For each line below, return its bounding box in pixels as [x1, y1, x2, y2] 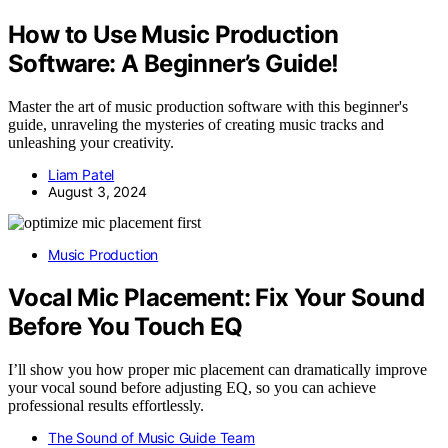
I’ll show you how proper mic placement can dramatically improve [8, 361, 427, 379]
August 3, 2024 [48, 183, 147, 201]
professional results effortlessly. [8, 397, 204, 415]
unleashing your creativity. [8, 134, 174, 152]
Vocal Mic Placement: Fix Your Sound [8, 283, 424, 313]
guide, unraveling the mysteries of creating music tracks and [8, 116, 384, 134]
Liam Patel [48, 166, 115, 184]
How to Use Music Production [8, 20, 339, 50]
